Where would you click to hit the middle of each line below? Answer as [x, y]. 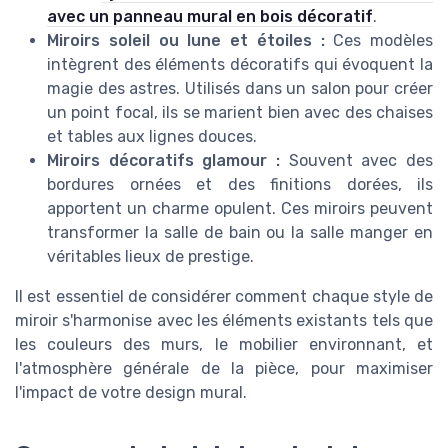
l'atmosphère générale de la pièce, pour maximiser [224, 369]
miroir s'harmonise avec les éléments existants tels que [224, 321]
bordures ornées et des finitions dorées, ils [240, 185]
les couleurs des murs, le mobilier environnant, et [224, 345]
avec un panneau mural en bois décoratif [210, 17]
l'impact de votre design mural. [131, 393]
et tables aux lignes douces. [152, 137]
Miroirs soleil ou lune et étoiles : [186, 41]
